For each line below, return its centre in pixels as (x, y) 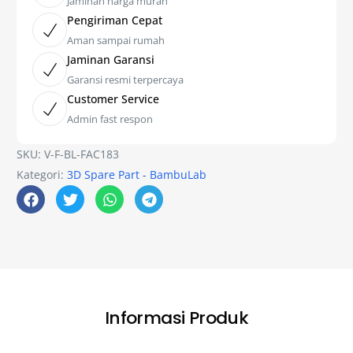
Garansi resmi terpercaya (126, 80)
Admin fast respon (110, 119)
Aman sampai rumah (116, 41)
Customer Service (113, 99)
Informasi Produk (176, 318)
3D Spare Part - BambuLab (137, 175)
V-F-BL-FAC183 (82, 154)
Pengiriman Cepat (115, 20)
